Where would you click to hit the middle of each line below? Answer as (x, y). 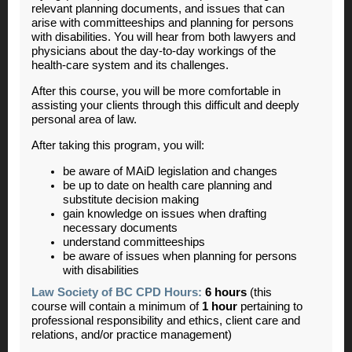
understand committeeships (134, 242)
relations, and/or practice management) (132, 334)
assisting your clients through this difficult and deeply (165, 105)
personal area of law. (84, 119)
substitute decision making (131, 199)
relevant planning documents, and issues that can (158, 8)
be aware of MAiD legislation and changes (170, 171)
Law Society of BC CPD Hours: (117, 292)
